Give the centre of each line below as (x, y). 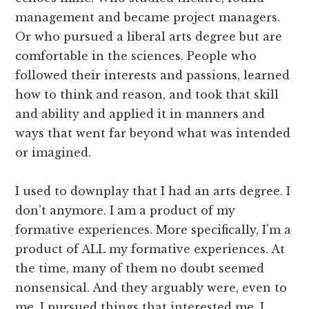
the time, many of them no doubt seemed (140, 268)
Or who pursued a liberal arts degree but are (149, 36)
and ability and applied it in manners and (140, 113)
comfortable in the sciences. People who (136, 56)
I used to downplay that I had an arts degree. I (153, 191)
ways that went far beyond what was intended (153, 133)
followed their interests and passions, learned (153, 75)
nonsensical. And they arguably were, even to (151, 287)
